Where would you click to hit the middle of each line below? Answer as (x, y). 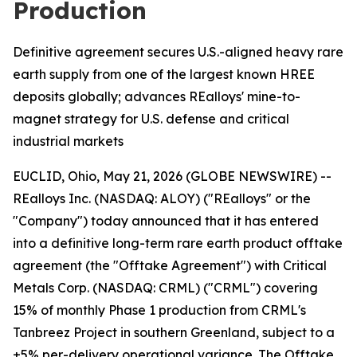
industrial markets (68, 141)
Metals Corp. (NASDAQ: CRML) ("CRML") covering (165, 288)
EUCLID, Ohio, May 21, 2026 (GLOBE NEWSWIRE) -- (172, 176)
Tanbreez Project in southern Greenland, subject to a (174, 332)
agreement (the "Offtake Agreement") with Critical (170, 265)
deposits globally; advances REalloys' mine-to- (157, 96)
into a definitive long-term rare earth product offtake (178, 243)
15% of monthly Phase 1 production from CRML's (159, 310)
